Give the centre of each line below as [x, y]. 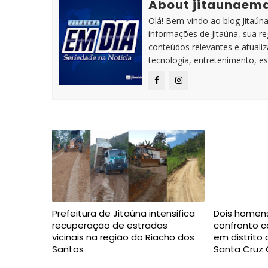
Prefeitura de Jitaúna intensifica [124, 213]
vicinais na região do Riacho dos [123, 237]
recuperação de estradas [110, 225]
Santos [68, 249]
